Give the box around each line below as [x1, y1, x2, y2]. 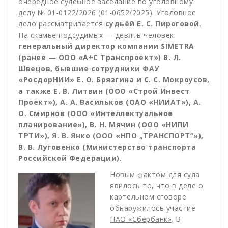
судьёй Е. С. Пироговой [105, 19, 199, 29]
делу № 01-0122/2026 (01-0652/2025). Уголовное [18, 8, 196, 18]
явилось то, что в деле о [110, 181, 203, 191]
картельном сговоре [110, 192, 186, 202]
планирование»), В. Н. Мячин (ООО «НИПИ [18, 120, 188, 130]
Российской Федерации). [18, 153, 122, 163]
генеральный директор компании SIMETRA [18, 41, 194, 51]
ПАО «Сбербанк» [110, 214, 172, 224]
